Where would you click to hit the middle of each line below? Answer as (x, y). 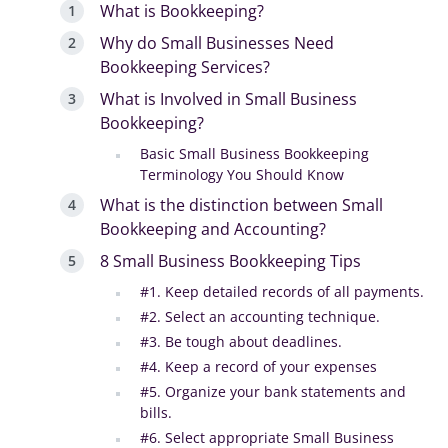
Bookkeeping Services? (185, 66)
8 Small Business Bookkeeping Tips (230, 260)
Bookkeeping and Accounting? (213, 228)
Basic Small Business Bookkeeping (254, 153)
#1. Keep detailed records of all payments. (282, 291)
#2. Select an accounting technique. (260, 316)
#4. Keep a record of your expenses (258, 366)
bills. (156, 412)
